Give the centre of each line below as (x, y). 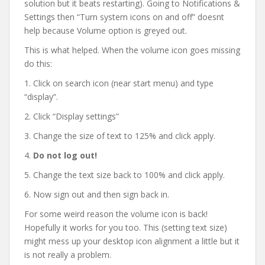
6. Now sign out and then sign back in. (97, 194)
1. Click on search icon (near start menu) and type (119, 83)
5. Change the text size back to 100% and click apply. (125, 175)
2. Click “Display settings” (72, 116)
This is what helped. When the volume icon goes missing (132, 50)
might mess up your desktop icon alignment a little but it (132, 241)
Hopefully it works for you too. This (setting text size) (126, 227)
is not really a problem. (68, 255)
